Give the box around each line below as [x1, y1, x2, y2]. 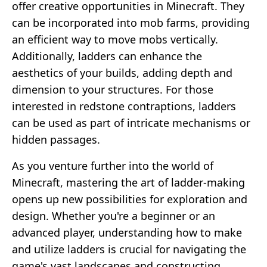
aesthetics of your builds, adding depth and [12, 65, 232, 80]
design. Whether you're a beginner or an [12, 208, 215, 223]
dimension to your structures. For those [12, 82, 213, 97]
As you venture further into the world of [12, 158, 213, 173]
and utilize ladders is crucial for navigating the [12, 241, 246, 256]
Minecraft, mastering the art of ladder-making [12, 175, 245, 190]
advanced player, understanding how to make [12, 225, 242, 240]
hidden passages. [12, 132, 100, 147]
